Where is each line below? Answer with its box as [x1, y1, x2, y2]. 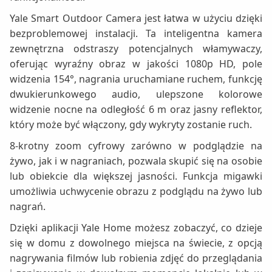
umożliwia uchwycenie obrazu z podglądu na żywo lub [10, 185, 262, 199]
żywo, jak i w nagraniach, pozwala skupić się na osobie [10, 154, 262, 168]
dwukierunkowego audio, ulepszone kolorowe [10, 87, 262, 101]
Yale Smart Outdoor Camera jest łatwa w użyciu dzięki [10, 12, 262, 25]
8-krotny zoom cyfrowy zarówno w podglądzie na [10, 139, 262, 153]
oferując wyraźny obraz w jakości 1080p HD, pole [10, 57, 262, 71]
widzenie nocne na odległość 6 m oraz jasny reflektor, [10, 103, 262, 117]
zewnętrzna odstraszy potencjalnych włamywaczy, [10, 42, 262, 56]
